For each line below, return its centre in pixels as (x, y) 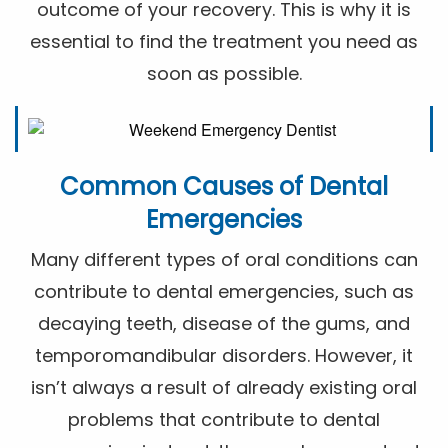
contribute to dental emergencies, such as (224, 291)
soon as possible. (224, 74)
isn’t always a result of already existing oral (224, 387)
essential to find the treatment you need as (224, 42)
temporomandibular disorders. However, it (224, 355)
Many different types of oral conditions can (224, 259)
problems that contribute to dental (224, 419)
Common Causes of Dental (224, 186)
